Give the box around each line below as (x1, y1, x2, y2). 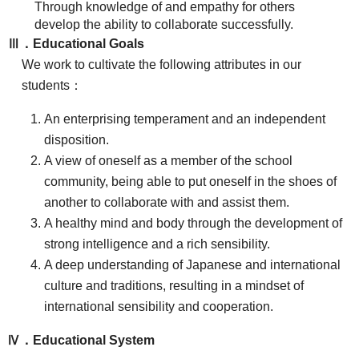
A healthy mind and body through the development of (44, 216, 343, 231)
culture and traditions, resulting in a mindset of (44, 279, 305, 293)
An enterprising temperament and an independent (44, 112, 326, 127)
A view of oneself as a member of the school (44, 154, 293, 168)
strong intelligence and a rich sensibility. (44, 237, 271, 252)
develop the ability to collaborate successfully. (34, 18, 294, 32)
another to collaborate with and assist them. (44, 196, 290, 210)
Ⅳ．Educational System (6, 333, 155, 348)
